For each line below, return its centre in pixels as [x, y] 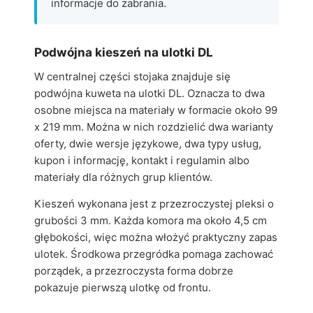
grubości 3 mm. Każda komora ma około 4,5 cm [151, 220]
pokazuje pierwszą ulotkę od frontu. [123, 287]
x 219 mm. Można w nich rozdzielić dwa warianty [154, 127]
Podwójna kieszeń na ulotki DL [124, 52]
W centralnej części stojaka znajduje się [132, 77]
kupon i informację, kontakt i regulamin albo [142, 160]
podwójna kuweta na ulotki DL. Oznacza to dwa [150, 93]
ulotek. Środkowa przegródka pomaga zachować [154, 254]
